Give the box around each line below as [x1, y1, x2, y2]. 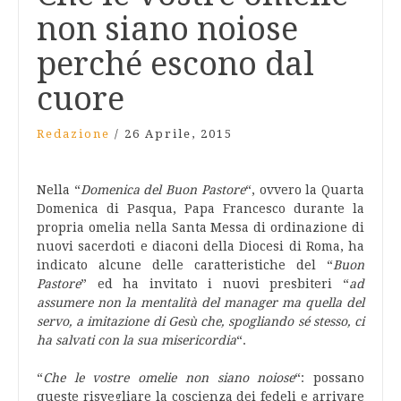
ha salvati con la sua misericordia [37, 333, 236, 347]
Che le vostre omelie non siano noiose [43, 371, 295, 385]
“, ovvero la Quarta [244, 183, 365, 197]
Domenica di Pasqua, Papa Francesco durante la [37, 201, 364, 216]
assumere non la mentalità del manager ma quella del [37, 295, 364, 310]
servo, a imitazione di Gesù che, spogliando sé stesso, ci [37, 314, 364, 328]
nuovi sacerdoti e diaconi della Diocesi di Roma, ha [37, 239, 364, 253]
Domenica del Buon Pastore [80, 183, 245, 197]
